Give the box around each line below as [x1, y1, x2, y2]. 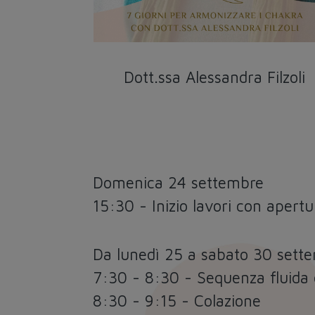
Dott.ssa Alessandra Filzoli [124, 67, 306, 86]
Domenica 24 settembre [93, 172, 264, 192]
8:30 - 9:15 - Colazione [93, 290, 261, 310]
